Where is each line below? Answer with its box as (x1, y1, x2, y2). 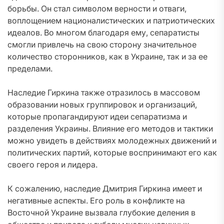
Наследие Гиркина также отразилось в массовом (7, 87, 200, 97)
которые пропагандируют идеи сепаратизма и (7, 111, 187, 121)
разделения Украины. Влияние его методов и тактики (7, 123, 213, 133)
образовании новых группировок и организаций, (7, 99, 197, 109)
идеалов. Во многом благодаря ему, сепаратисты (7, 27, 199, 37)
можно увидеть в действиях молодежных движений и (7, 135, 216, 145)
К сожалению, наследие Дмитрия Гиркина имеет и (7, 183, 202, 193)
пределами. (7, 63, 52, 73)
